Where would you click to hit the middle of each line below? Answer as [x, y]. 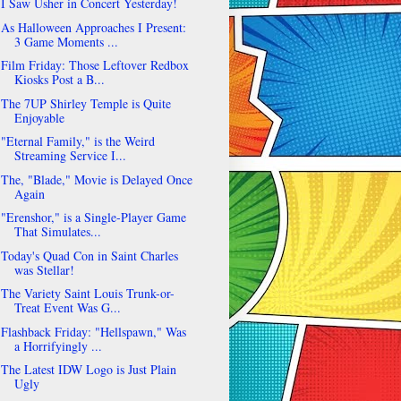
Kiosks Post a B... [59, 80]
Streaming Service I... [70, 156]
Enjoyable [39, 117]
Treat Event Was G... [67, 308]
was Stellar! [44, 269]
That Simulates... [57, 232]
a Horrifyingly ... [58, 346]
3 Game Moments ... [66, 41]
